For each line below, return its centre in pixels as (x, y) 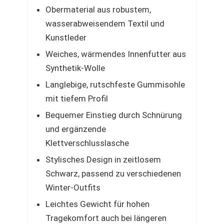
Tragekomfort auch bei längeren (106, 218)
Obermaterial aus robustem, (98, 9)
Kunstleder (66, 37)
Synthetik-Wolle (75, 68)
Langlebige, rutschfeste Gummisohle (115, 84)
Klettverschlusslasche (87, 143)
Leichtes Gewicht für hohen (97, 204)
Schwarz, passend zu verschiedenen (113, 173)
